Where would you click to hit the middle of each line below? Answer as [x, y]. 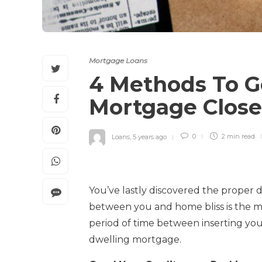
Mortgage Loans [118, 60]
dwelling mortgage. [135, 239]
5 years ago [150, 137]
